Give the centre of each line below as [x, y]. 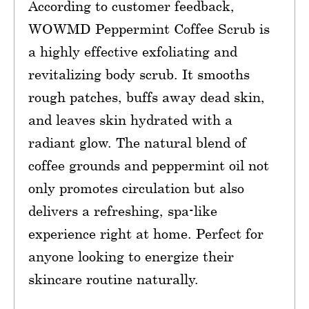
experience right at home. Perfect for [146, 234]
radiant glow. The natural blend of [137, 143]
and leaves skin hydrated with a [130, 120]
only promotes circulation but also [136, 188]
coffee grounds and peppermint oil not [149, 166]
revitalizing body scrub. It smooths [139, 74]
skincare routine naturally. [113, 279]
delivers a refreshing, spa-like [123, 211]
